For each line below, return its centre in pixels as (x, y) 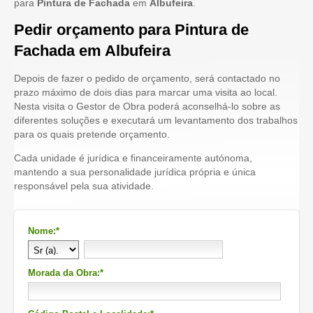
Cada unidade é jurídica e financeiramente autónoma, (133, 158)
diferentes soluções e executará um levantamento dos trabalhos (156, 120)
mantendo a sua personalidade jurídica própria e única (135, 172)
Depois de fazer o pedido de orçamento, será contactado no (147, 78)
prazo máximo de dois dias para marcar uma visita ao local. (146, 92)
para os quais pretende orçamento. (92, 134)
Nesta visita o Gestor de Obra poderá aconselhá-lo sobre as (147, 106)
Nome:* (44, 231)
